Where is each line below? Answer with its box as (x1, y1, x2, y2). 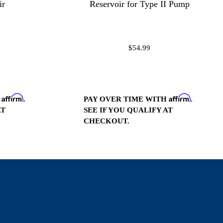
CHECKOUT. (84, 116, 129, 125)
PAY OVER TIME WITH (84, 95, 169, 103)
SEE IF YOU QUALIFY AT (84, 106, 173, 114)
